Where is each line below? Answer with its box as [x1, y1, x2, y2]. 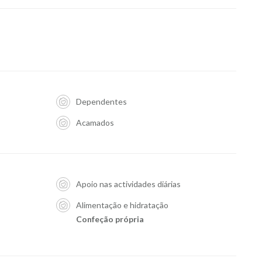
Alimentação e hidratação [75, 200, 168, 210]
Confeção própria [75, 214, 144, 224]
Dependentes [75, 96, 127, 106]
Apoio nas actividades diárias [75, 179, 181, 189]
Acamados [75, 118, 114, 127]
